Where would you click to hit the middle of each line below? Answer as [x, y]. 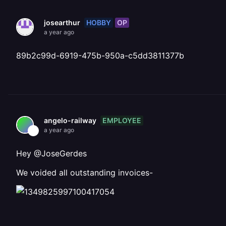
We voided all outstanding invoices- [84, 173]
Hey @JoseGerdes [51, 153]
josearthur [62, 22]
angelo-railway [70, 120]
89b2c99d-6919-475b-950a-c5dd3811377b [100, 55]
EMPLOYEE [122, 120]
